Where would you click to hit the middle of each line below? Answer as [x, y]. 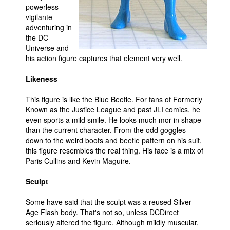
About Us [33, 31]
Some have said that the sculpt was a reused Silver [109, 202]
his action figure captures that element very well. [104, 58]
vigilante [39, 17]
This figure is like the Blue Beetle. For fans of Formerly [114, 99]
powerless [42, 7]
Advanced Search [38, 100]
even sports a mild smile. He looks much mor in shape [113, 120]
